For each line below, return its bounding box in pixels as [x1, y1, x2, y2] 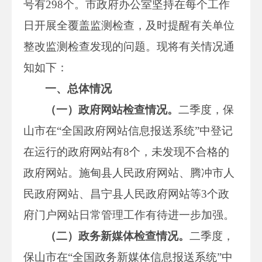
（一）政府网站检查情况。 [45, 103, 179, 116]
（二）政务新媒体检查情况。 [45, 229, 190, 242]
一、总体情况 [45, 82, 112, 95]
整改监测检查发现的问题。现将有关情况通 [23, 40, 235, 53]
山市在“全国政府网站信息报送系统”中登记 [23, 124, 233, 137]
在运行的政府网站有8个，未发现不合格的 [23, 145, 229, 158]
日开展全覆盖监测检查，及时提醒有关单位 [23, 19, 235, 32]
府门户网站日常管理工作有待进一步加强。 [23, 208, 235, 221]
